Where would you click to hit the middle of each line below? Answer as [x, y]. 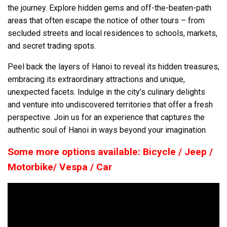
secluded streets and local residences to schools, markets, [112, 33]
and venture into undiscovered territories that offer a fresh [110, 104]
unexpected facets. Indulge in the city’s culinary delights [106, 92]
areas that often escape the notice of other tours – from [106, 20]
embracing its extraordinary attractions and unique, [96, 79]
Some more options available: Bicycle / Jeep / [110, 152]
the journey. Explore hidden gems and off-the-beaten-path [109, 8]
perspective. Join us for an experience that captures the [106, 117]
